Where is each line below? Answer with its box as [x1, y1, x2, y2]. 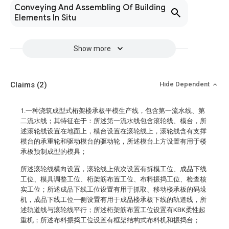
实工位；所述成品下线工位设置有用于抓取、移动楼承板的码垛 [20, 186, 207, 193]
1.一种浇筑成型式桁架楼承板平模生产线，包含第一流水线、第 [20, 107, 205, 114]
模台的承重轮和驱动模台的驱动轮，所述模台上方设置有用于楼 [20, 138, 207, 145]
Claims [10, 80, 37, 89]
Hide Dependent [159, 80, 211, 88]
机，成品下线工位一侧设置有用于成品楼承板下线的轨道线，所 [20, 196, 207, 203]
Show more [73, 44, 111, 53]
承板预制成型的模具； [20, 148, 87, 155]
